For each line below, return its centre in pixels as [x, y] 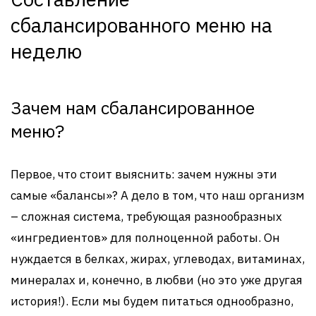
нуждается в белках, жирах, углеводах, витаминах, [158, 259]
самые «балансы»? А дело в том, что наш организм [158, 195]
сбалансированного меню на [141, 25]
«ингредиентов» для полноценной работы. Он [145, 238]
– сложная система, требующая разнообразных [146, 217]
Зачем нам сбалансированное [133, 108]
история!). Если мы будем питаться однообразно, [152, 301]
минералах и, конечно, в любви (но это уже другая [157, 280]
